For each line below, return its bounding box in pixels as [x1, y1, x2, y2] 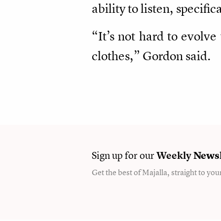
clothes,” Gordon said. [92, 47, 211, 64]
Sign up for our [92, 148, 156, 162]
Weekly [156, 148, 191, 162]
